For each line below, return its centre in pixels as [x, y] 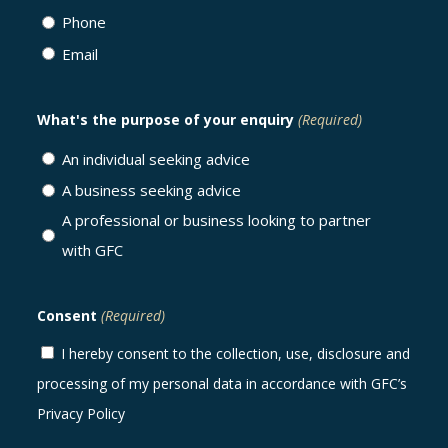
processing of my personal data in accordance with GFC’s [222, 384]
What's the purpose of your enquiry [165, 119]
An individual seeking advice [156, 158]
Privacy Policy [81, 414]
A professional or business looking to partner [216, 220]
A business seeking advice [151, 190]
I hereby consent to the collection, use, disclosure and [235, 354]
